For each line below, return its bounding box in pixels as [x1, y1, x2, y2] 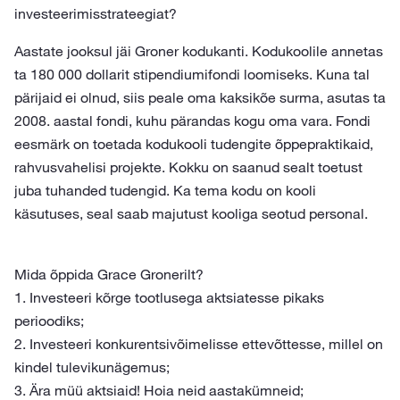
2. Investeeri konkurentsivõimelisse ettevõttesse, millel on [14, 335, 383, 353]
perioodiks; [14, 312, 84, 329]
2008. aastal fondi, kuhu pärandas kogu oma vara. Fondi [14, 112, 371, 129]
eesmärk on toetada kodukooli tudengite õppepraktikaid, [14, 135, 373, 153]
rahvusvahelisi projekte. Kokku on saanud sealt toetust [14, 158, 362, 176]
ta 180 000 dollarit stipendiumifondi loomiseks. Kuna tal [14, 65, 370, 83]
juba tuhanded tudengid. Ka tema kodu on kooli [14, 181, 316, 199]
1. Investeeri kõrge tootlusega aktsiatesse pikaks [14, 288, 324, 306]
